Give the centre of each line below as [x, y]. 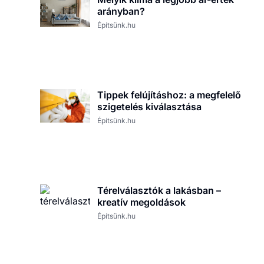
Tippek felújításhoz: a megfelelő [169, 95]
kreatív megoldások [142, 202]
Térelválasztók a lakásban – [159, 190]
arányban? [121, 11]
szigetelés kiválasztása [150, 107]
